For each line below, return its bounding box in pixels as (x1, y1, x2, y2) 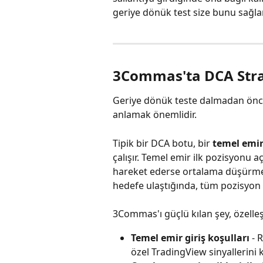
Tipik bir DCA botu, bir (113, 136, 213, 150)
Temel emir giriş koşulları (131, 231, 249, 244)
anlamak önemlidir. (113, 108, 197, 122)
